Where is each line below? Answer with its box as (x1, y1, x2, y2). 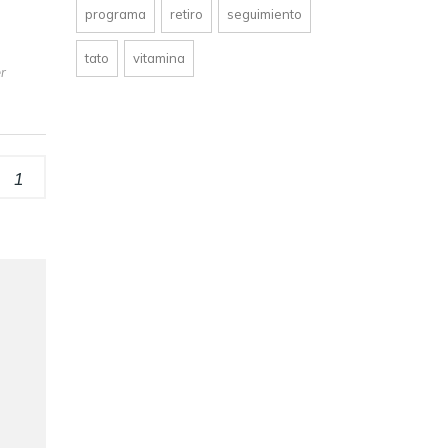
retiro (170, 5, 203, 22)
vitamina (133, 49, 185, 66)
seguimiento (227, 5, 302, 22)
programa (85, 5, 146, 22)
